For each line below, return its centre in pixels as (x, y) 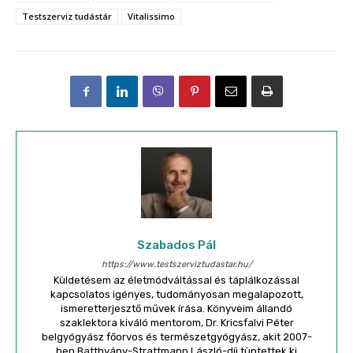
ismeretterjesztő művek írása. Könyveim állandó (176, 309)
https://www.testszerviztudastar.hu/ (176, 265)
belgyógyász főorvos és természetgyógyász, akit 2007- (176, 337)
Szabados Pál (176, 245)
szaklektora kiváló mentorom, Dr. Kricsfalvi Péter (176, 323)
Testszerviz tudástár (67, 17)
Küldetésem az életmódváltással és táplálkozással (176, 281)
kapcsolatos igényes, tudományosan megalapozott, (176, 295)
